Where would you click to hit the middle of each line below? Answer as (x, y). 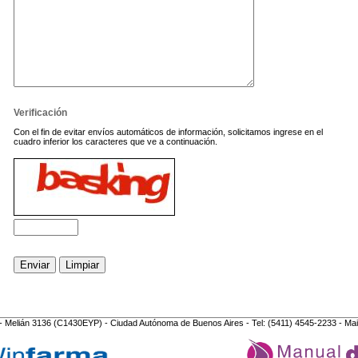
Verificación (40, 113)
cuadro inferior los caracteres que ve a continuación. (115, 141)
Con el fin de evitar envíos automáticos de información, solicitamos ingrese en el (168, 131)
